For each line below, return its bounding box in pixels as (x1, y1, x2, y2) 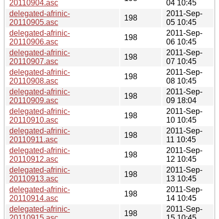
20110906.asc (9, 37, 58, 46)
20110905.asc (9, 18, 58, 26)
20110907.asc (9, 57, 58, 66)
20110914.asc (9, 194, 58, 202)
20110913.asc (9, 174, 58, 183)
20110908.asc (9, 76, 58, 85)
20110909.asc (9, 96, 58, 105)
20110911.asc (9, 135, 58, 144)
